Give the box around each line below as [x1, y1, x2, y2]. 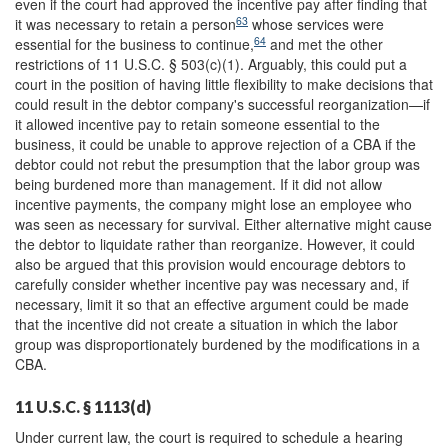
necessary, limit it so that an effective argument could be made [15, 294, 409, 314]
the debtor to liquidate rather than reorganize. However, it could [15, 234, 415, 254]
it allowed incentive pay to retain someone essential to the [15, 114, 380, 134]
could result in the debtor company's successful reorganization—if [15, 94, 430, 114]
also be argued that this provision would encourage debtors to [15, 254, 406, 274]
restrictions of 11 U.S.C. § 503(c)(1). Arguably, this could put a [15, 54, 407, 74]
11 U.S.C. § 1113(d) [15, 397, 151, 416]
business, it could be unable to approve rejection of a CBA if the [15, 134, 416, 154]
